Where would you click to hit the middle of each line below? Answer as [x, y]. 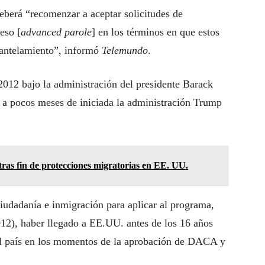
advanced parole [56, 32]
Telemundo [125, 50]
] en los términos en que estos [156, 32]
